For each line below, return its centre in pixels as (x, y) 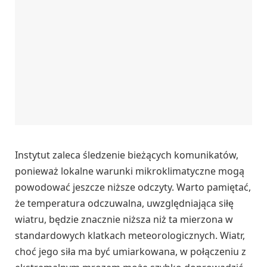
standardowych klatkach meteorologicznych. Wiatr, (130, 235)
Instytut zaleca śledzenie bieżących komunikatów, (127, 155)
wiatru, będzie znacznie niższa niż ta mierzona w (124, 219)
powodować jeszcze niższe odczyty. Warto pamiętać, (133, 187)
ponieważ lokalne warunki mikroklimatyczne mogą (130, 171)
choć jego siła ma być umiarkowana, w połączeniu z (131, 251)
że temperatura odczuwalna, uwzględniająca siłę (124, 203)
